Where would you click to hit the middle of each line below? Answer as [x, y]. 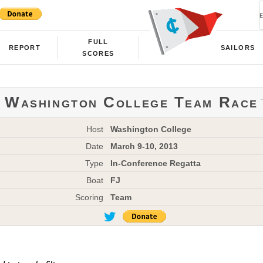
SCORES [98, 53]
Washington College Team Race [131, 102]
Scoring [89, 197]
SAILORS [238, 48]
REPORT [25, 48]
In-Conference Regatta [155, 163]
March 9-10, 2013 [144, 146]
